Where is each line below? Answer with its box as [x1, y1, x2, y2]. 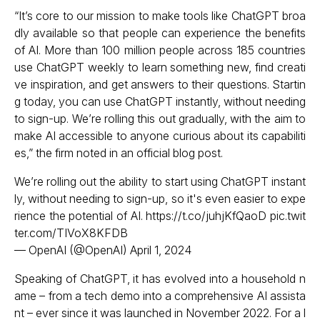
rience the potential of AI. [14, 209, 146, 223]
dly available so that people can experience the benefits [14, 26, 306, 40]
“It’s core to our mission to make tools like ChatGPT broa [14, 9, 306, 23]
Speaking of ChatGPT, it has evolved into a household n [14, 271, 306, 286]
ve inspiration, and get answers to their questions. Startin [14, 77, 306, 91]
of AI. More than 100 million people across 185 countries [14, 43, 306, 57]
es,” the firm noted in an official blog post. [14, 146, 223, 160]
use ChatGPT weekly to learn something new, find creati [14, 60, 306, 74]
